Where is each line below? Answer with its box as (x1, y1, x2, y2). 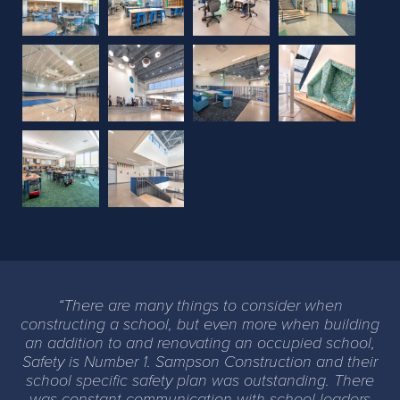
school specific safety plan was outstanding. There (26, 370, 374, 390)
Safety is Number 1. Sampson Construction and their (22, 351, 378, 371)
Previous (25, 209, 71, 223)
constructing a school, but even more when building (21, 313, 379, 334)
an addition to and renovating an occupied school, (25, 332, 375, 353)
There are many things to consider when (62, 295, 343, 315)
